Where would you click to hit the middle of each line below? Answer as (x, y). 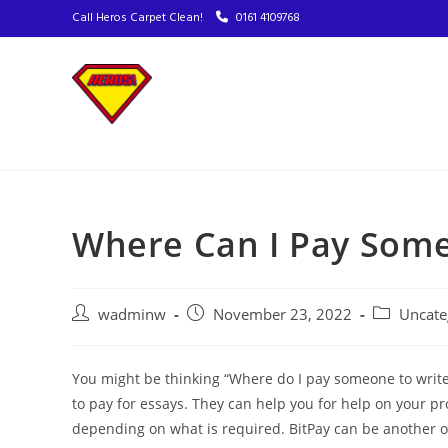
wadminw (132, 314)
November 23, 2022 (282, 314)
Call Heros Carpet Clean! (139, 18)
